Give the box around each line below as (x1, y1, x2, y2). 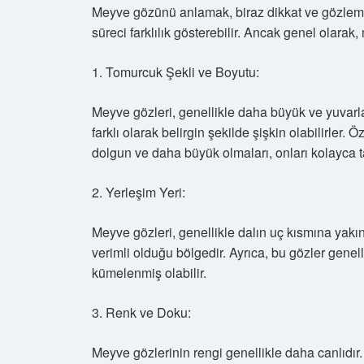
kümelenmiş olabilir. (92, 263, 206, 282)
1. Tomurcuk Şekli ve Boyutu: (92, 63, 259, 81)
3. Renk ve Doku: (92, 303, 191, 322)
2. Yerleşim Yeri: (92, 183, 185, 201)
